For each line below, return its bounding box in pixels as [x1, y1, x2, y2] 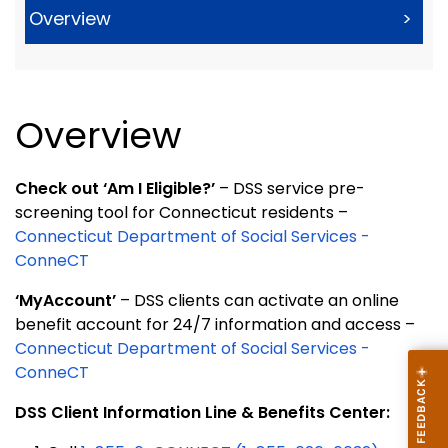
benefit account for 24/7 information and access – [15, 313, 415, 337]
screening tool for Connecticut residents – [15, 201, 348, 225]
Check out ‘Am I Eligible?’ [15, 177, 215, 201]
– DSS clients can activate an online [116, 289, 399, 313]
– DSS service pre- [215, 177, 365, 201]
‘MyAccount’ [15, 289, 116, 313]
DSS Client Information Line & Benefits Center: [15, 401, 390, 425]
